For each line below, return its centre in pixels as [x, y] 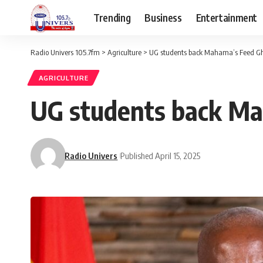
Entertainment [227, 17]
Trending [112, 17]
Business [163, 17]
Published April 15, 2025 [161, 155]
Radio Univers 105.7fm [65, 52]
